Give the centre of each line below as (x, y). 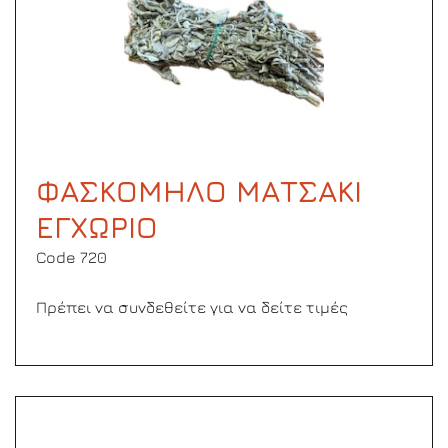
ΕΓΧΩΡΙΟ (97, 227)
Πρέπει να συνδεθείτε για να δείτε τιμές (192, 307)
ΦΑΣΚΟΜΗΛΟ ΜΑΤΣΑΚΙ (199, 191)
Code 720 (71, 257)
